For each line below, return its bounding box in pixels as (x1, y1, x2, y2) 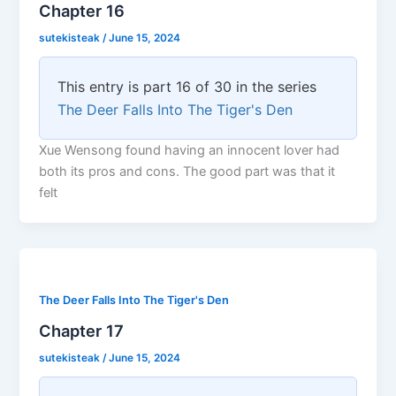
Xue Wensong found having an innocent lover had (39, 142, 340, 159)
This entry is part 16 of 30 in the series (57, 78, 317, 96)
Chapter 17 (39, 320, 125, 340)
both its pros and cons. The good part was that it (39, 164, 336, 180)
